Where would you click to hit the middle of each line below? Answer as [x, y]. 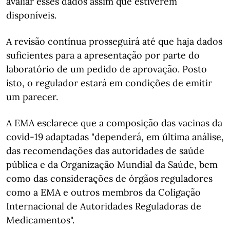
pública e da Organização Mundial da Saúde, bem [112, 165]
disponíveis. [31, 15]
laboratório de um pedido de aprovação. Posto [107, 69]
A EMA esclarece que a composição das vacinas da [114, 123]
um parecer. [32, 97]
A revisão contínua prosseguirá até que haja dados [114, 41]
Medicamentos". [40, 220]
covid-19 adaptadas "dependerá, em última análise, [115, 137]
